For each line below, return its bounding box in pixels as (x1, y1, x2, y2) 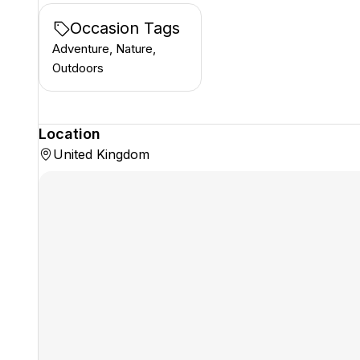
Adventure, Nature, (52, 41, 156, 56)
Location (39, 125, 100, 142)
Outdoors (52, 60, 104, 76)
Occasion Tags (70, 18, 180, 38)
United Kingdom (53, 146, 149, 162)
